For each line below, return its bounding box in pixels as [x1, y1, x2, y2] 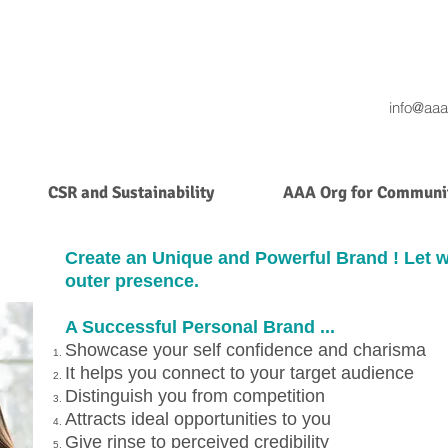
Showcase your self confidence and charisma [65, 340, 426, 360]
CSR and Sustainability [47, 182, 214, 203]
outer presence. [65, 271, 199, 291]
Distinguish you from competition [65, 386, 325, 406]
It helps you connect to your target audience [65, 363, 414, 383]
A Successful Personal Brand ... [65, 317, 335, 337]
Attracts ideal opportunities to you [65, 409, 331, 429]
